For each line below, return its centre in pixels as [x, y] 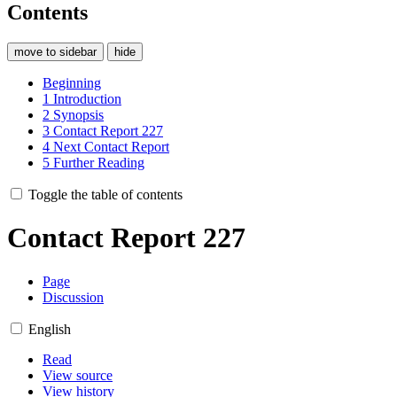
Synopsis [78, 114]
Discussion [73, 297]
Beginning [72, 82]
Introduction [87, 98]
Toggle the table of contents [105, 194]
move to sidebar [55, 51]
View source [78, 375]
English [50, 329]
